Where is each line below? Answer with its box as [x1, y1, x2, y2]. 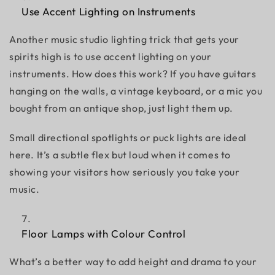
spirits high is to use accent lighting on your [9, 50, 212, 63]
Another [9, 33, 51, 45]
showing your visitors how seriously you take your [9, 166, 240, 178]
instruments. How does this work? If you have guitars [9, 68, 257, 80]
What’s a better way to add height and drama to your [9, 255, 257, 268]
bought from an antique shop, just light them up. [9, 102, 236, 114]
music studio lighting [50, 33, 147, 45]
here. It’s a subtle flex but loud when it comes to [9, 149, 231, 161]
